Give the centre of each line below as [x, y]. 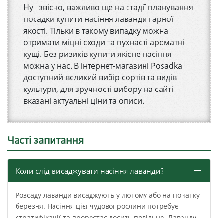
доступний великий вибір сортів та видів [100, 78]
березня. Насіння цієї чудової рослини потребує [97, 206]
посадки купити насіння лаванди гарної [98, 19]
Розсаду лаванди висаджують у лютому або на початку [108, 195]
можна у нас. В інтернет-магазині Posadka [103, 66]
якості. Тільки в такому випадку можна [96, 31]
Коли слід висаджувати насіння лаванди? [90, 171]
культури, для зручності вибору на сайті [98, 89]
